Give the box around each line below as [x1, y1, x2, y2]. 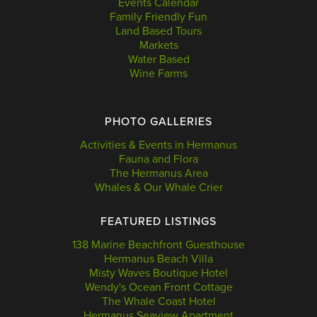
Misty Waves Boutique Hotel [89, 265, 228, 280]
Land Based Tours [115, 23, 202, 38]
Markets [139, 38, 178, 52]
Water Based [127, 52, 190, 67]
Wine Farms [129, 66, 188, 81]
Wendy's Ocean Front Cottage [84, 279, 233, 294]
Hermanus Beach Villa [104, 251, 213, 266]
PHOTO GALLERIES [105, 114, 212, 129]
